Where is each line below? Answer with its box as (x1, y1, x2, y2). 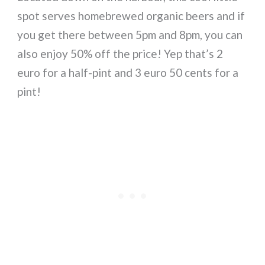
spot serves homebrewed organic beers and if (17, 8, 245, 22)
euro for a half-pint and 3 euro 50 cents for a (17, 65, 239, 79)
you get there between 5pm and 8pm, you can (17, 27, 243, 41)
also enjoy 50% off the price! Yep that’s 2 (17, 46, 224, 60)
